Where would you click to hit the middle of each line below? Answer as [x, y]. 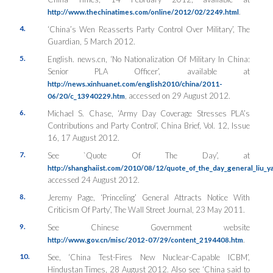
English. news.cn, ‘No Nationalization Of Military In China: [148, 59]
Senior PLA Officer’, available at [148, 71]
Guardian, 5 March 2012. [91, 41]
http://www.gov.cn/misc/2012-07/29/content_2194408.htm [145, 239]
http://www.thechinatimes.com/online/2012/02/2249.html [143, 11]
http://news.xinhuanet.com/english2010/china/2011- [135, 83]
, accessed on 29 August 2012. [177, 95]
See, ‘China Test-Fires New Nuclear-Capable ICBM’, [148, 257]
